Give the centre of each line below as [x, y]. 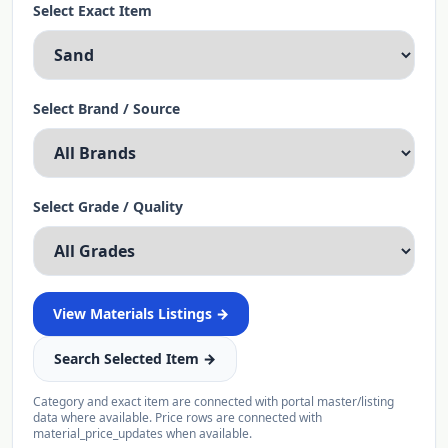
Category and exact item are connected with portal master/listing [213, 401]
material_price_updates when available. [142, 433]
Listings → [191, 313]
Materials [122, 313]
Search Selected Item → [135, 358]
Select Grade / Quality [108, 206]
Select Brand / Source [106, 108]
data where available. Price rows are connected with [177, 417]
